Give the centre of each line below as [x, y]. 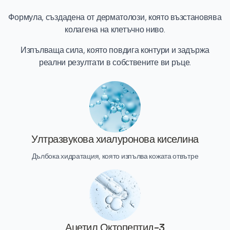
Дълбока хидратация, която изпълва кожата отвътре [115, 156]
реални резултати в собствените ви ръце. [115, 62]
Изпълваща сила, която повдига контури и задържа [115, 50]
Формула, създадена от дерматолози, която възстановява [115, 17]
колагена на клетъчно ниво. [115, 30]
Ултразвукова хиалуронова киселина [115, 139]
